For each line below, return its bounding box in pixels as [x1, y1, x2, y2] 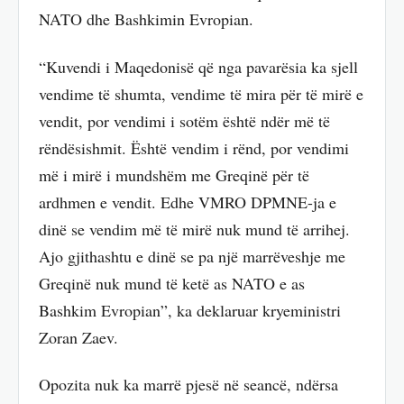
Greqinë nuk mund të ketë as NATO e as [39, 271, 305, 294]
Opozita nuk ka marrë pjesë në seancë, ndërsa [39, 373, 338, 396]
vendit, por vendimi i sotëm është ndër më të [39, 109, 330, 132]
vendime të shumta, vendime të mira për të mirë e [39, 82, 363, 105]
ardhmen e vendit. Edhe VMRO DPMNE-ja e [39, 190, 336, 213]
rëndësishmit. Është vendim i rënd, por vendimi [39, 136, 349, 159]
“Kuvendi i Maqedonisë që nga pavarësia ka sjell [39, 55, 358, 78]
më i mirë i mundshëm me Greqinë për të [39, 163, 309, 186]
